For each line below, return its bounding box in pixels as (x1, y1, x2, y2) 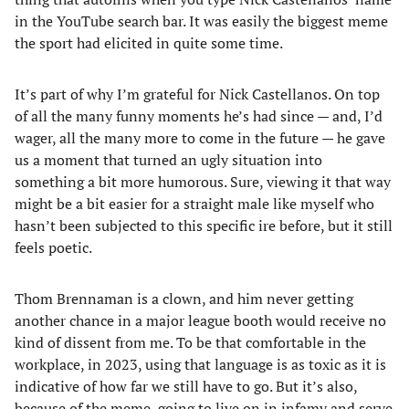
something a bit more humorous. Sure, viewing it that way (15, 172, 391, 192)
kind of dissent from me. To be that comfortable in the (15, 332, 366, 352)
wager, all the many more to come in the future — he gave (15, 128, 385, 148)
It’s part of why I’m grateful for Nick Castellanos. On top (15, 84, 380, 104)
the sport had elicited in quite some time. (15, 33, 286, 53)
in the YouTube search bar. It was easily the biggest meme (15, 11, 388, 31)
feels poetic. (15, 237, 95, 257)
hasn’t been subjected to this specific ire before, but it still (15, 215, 393, 236)
